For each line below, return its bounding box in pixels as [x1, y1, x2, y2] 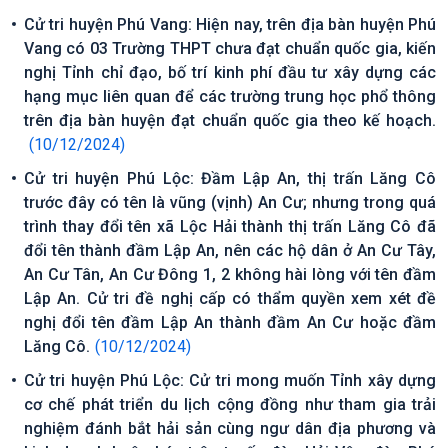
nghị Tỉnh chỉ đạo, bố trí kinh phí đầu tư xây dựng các [24, 63, 436, 82]
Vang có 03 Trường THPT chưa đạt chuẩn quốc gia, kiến [24, 39, 436, 58]
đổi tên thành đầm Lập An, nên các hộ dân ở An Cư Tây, [24, 241, 436, 260]
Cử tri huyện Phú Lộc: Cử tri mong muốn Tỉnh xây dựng [24, 371, 436, 390]
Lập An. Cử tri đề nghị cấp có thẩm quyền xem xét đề [24, 289, 436, 308]
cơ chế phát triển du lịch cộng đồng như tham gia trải [24, 395, 436, 414]
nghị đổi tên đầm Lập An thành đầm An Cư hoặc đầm [24, 313, 436, 332]
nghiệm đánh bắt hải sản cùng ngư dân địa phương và [24, 419, 436, 438]
